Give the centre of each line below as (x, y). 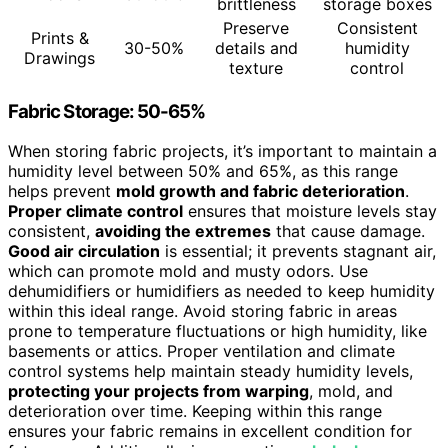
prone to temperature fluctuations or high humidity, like (217, 331)
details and (256, 48)
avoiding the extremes (183, 231)
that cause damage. (348, 231)
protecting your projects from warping (158, 391)
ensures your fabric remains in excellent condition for (210, 431)
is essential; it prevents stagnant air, (298, 251)
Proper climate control (95, 211)
